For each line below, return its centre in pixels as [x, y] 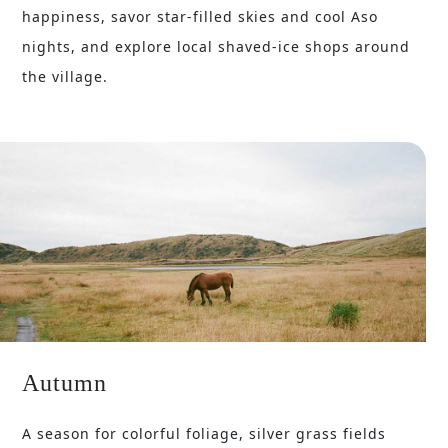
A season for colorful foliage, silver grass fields [204, 434]
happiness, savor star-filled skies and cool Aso [200, 17]
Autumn [65, 383]
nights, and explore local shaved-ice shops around [216, 47]
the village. [65, 77]
